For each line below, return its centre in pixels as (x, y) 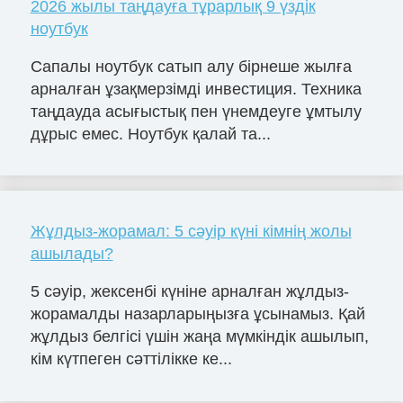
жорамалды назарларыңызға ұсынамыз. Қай (197, 314)
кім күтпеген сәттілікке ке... (131, 359)
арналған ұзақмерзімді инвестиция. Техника (196, 89)
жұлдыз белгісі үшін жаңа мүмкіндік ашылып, (199, 337)
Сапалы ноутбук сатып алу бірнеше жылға (191, 66)
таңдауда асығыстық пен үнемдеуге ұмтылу (196, 111)
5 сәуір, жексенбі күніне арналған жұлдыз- (189, 292)
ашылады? (72, 254)
